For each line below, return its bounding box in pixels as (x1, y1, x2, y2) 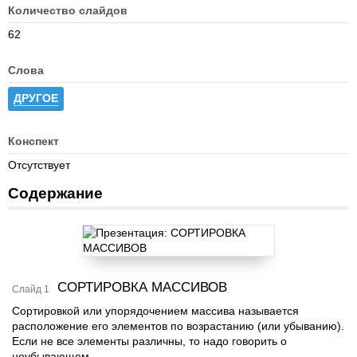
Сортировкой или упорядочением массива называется (12, 304, 299, 317)
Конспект (8, 135, 59, 147)
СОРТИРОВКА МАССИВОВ (57, 280, 227, 295)
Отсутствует (8, 159, 70, 171)
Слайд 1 (12, 284, 49, 295)
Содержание (8, 185, 103, 202)
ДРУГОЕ (14, 92, 58, 104)
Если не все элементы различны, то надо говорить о (12, 335, 287, 347)
